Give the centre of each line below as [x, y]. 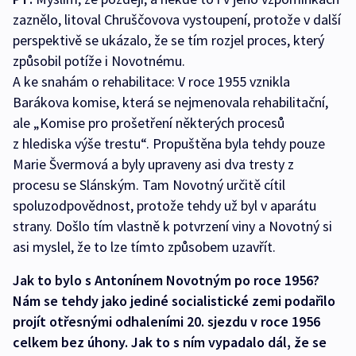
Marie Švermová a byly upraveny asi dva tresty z [153, 164]
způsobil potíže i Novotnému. [99, 61]
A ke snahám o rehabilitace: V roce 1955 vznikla [151, 82]
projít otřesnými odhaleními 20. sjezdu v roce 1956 [166, 322]
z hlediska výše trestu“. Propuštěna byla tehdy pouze [169, 144]
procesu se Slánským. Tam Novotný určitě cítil [149, 185]
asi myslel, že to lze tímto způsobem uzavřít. [144, 247]
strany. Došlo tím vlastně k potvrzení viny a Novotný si [172, 226]
